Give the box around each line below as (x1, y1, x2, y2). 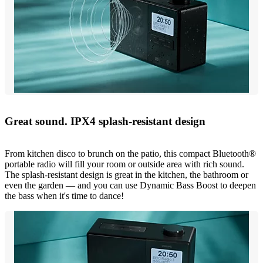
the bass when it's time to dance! (5, 191, 124, 201)
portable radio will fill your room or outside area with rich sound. (5, 159, 244, 170)
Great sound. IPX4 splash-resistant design (5, 115, 205, 128)
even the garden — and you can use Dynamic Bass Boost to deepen (5, 180, 256, 191)
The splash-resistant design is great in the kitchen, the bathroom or (5, 170, 248, 180)
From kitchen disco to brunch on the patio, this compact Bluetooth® (5, 149, 256, 159)
